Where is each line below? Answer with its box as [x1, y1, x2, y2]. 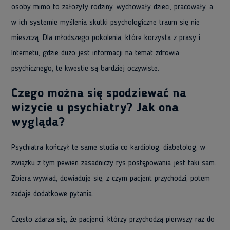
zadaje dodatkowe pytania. [11, 190, 93, 198]
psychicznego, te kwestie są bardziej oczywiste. [11, 65, 159, 73]
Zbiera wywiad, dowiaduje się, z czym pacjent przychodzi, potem [11, 175, 210, 183]
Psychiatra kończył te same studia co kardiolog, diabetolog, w [11, 144, 205, 152]
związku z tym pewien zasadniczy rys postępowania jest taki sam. [11, 159, 216, 167]
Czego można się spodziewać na [11, 88, 186, 100]
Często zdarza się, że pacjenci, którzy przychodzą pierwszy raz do [11, 216, 215, 224]
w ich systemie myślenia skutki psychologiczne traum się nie [11, 18, 200, 27]
